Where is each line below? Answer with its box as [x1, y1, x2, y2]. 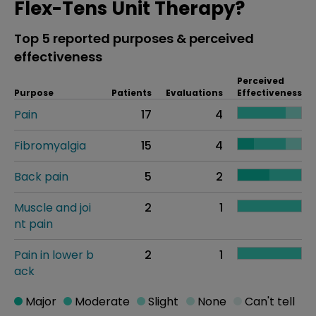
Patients [111, 87, 152, 99]
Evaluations [166, 87, 223, 99]
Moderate [72, 293, 130, 310]
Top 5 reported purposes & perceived [14, 30, 254, 47]
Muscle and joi [14, 200, 91, 216]
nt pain [14, 216, 53, 232]
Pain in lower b [14, 247, 94, 263]
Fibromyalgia [14, 138, 86, 154]
